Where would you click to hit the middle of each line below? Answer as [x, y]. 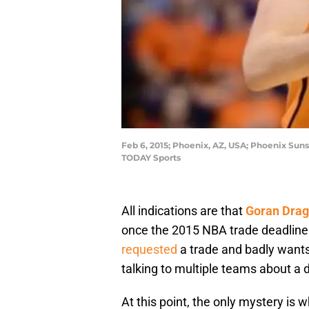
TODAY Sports [151, 158]
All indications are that [183, 211]
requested [149, 250]
